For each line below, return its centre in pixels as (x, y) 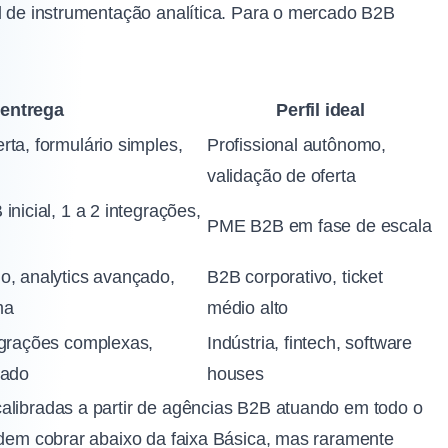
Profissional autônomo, (297, 145)
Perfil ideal (320, 110)
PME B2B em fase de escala (319, 226)
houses (235, 374)
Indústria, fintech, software (309, 343)
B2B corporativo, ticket (295, 277)
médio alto (248, 308)
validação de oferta (281, 176)
